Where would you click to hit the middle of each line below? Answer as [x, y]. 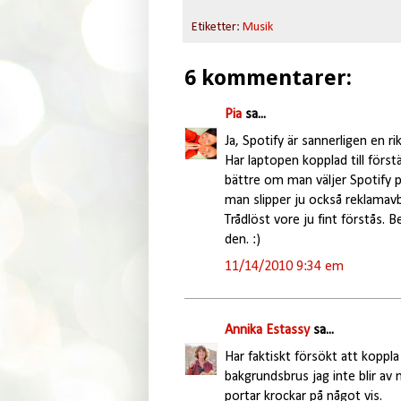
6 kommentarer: [268, 77]
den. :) [242, 239]
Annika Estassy [267, 330]
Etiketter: [217, 27]
